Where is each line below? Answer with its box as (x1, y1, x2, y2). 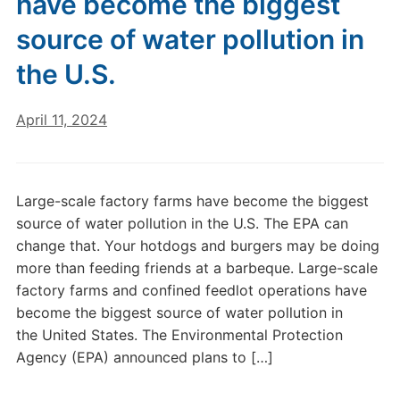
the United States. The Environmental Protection (15, 326, 343, 344)
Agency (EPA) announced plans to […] (15, 348, 273, 366)
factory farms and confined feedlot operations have (15, 281, 367, 299)
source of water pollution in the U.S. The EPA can (15, 214, 348, 232)
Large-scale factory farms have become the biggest (15, 192, 369, 210)
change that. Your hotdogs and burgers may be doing (15, 237, 379, 254)
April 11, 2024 (15, 111, 107, 129)
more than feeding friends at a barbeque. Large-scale (15, 259, 378, 277)
